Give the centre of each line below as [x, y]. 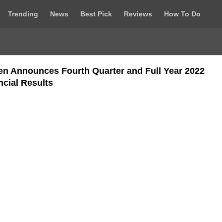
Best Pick [96, 14]
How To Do [182, 14]
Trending [23, 14]
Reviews [138, 14]
